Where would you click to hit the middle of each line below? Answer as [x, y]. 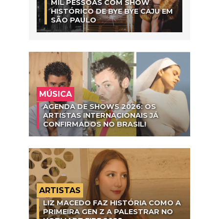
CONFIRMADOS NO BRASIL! [95, 124]
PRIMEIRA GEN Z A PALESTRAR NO [108, 212]
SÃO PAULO [74, 20]
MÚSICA [55, 94]
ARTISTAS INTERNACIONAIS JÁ [101, 116]
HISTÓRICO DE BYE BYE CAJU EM [112, 11]
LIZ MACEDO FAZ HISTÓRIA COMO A [112, 203]
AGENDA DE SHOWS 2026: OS [99, 107]
